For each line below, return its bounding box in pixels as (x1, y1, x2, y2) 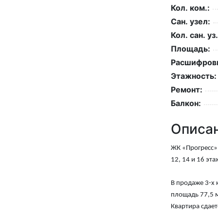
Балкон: (171, 98, 201, 108)
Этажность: (171, 71, 217, 81)
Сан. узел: (171, 16, 210, 26)
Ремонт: (171, 84, 202, 94)
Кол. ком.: (171, 2, 210, 13)
